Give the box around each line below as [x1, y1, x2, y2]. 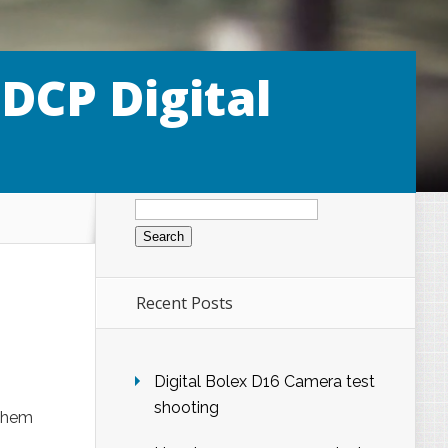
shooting [154, 398, 219, 418]
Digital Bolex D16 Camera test [154, 372, 375, 392]
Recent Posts [136, 292, 233, 315]
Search [134, 189, 185, 208]
